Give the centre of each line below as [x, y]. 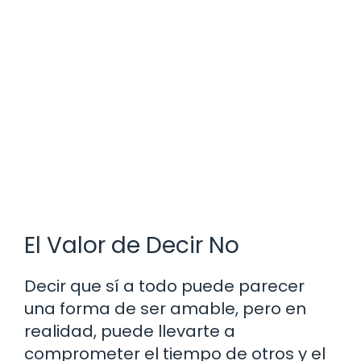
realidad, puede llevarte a [130, 332]
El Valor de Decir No [132, 246]
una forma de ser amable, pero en [165, 309]
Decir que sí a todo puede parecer [164, 286]
